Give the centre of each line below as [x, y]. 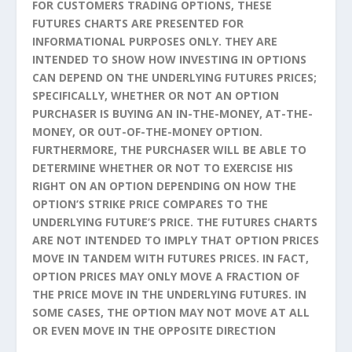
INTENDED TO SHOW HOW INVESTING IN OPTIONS [169, 60]
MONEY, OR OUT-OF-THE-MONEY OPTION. [147, 132]
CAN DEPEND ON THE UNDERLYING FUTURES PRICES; [174, 78]
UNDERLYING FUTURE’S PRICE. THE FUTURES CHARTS [174, 222]
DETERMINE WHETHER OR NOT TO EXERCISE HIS [162, 168]
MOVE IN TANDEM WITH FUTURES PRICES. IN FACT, [170, 258]
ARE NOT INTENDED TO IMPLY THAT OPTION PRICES [175, 240]
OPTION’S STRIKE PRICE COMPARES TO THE [150, 204]
